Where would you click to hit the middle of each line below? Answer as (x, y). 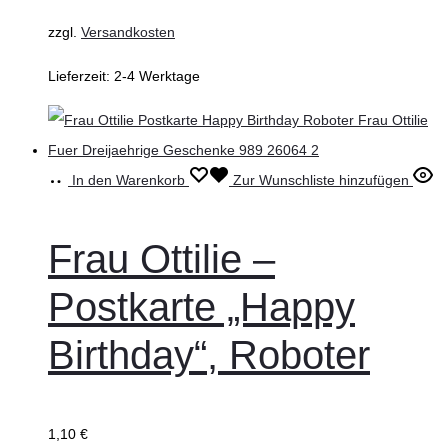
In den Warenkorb (128, 180)
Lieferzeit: (81, 76)
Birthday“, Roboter (209, 355)
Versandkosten (128, 32)
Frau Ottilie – (161, 259)
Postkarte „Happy (201, 307)
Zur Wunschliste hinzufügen (321, 180)
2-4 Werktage (157, 76)
